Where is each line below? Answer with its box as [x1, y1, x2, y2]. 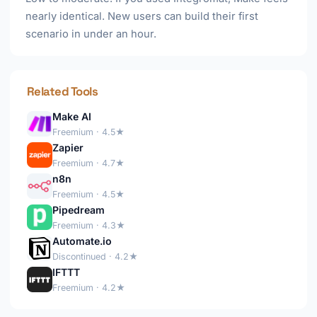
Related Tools [27, 83, 98, 99]
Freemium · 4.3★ [52, 220, 125, 231]
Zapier [52, 142, 83, 154]
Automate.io [52, 235, 112, 247]
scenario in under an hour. [25, 28, 156, 40]
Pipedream [52, 204, 105, 216]
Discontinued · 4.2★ [52, 251, 138, 262]
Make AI [52, 110, 91, 122]
